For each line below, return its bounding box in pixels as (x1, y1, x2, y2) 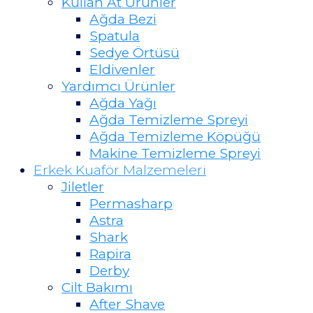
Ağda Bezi (89, 10, 156, 27)
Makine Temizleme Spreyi (89, 144, 261, 161)
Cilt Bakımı (61, 278, 133, 296)
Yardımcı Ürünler (61, 77, 175, 94)
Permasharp (89, 194, 173, 212)
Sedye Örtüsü (89, 43, 180, 61)
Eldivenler (89, 60, 155, 78)
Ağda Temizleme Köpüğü (89, 127, 261, 145)
